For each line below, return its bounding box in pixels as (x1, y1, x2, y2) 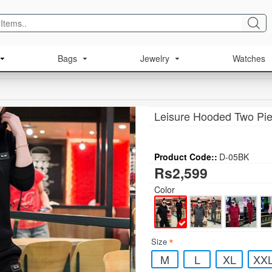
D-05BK (219, 151, 249, 163)
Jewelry (140, 52, 169, 64)
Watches (233, 52, 265, 64)
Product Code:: (154, 151, 217, 163)
